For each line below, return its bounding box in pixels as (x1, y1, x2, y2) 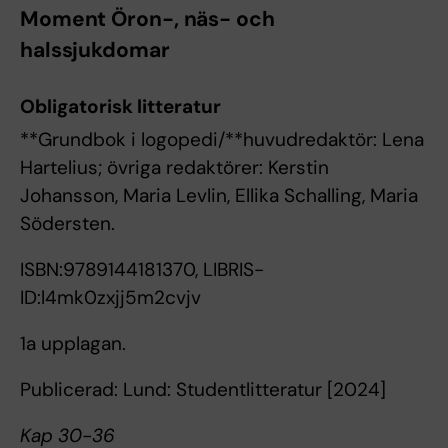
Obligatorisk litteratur (20, 94, 221, 119)
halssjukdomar (20, 36, 170, 65)
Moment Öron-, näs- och (20, 5, 275, 34)
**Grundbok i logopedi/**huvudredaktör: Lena (20, 127, 424, 152)
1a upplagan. (20, 331, 126, 356)
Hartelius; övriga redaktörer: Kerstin (20, 155, 329, 180)
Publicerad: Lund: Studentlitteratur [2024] (20, 377, 386, 402)
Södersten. (20, 211, 115, 236)
